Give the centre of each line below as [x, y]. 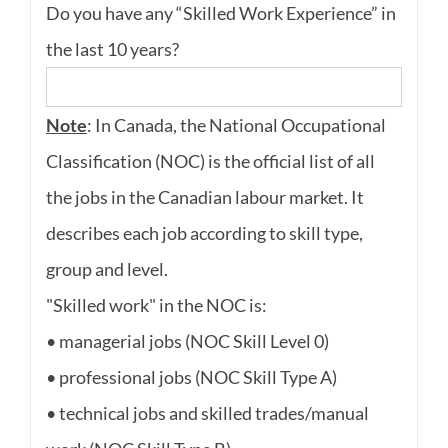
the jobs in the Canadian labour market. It [204, 197]
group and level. [106, 269]
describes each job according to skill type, [204, 233]
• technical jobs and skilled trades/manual [207, 413]
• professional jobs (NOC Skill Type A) [191, 377]
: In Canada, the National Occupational [236, 125]
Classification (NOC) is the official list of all [210, 161]
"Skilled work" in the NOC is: [156, 305]
